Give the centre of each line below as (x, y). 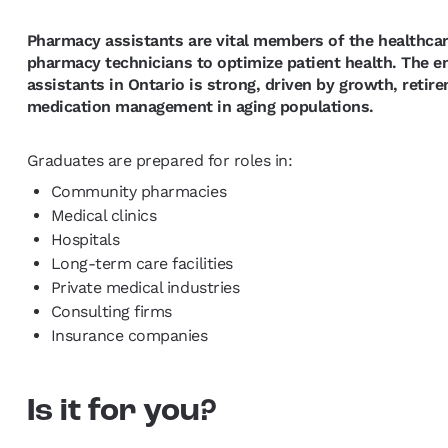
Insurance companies (129, 336)
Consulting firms (111, 312)
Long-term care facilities (141, 264)
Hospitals (85, 240)
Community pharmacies (138, 192)
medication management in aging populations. (200, 107)
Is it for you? (125, 412)
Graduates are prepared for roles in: (159, 161)
